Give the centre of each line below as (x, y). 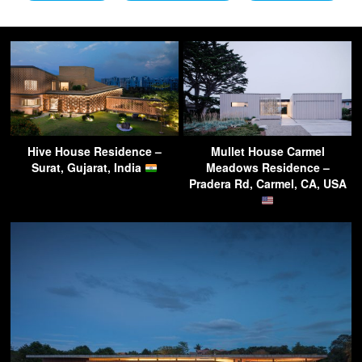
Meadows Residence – (267, 168)
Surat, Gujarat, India (88, 168)
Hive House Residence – (95, 152)
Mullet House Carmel (267, 152)
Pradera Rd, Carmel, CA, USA (267, 184)
